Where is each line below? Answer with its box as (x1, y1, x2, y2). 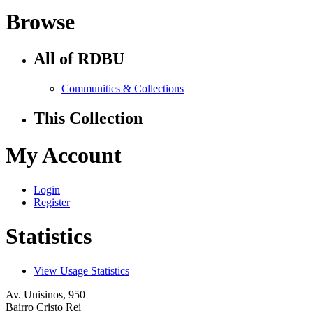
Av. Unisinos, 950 (6, 288, 85, 300)
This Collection (34, 108, 143, 127)
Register (34, 196, 70, 208)
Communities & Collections (61, 82, 184, 94)
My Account (6, 143, 122, 168)
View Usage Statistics (34, 264, 129, 277)
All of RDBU (34, 50, 124, 68)
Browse (6, 8, 75, 34)
